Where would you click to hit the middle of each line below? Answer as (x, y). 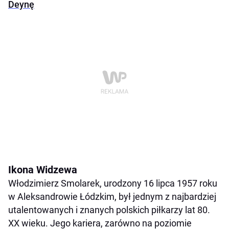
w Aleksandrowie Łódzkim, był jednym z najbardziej (112, 197)
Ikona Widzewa (43, 170)
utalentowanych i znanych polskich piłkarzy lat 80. (109, 210)
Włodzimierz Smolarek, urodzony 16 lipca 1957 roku (113, 184)
